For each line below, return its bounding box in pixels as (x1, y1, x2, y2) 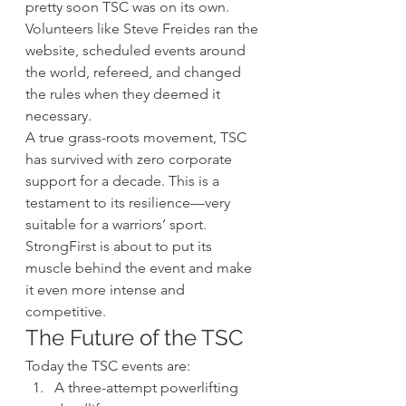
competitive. (25, 303, 106, 321)
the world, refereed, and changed (25, 63, 245, 82)
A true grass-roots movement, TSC (25, 129, 250, 147)
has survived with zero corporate (25, 150, 236, 169)
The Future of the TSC (25, 324, 243, 352)
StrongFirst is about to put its (25, 237, 216, 256)
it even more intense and (25, 281, 188, 299)
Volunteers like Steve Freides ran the (25, 20, 262, 38)
